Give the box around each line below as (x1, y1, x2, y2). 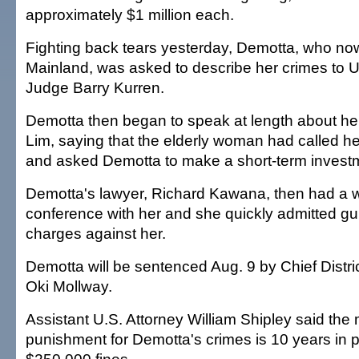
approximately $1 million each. (26, 6, 234, 23)
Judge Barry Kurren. (26, 79, 164, 96)
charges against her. (26, 224, 166, 242)
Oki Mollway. (26, 277, 112, 295)
